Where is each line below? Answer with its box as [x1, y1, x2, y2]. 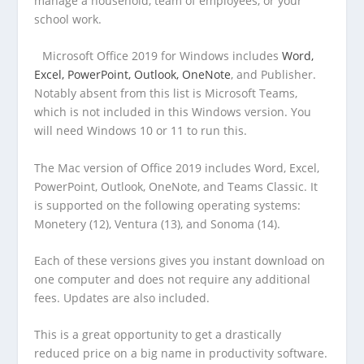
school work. [34, 11, 102, 27]
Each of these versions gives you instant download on [34, 252, 326, 268]
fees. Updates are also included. [34, 289, 210, 305]
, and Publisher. [231, 67, 317, 83]
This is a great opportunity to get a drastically [34, 327, 282, 343]
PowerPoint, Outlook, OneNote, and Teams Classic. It [34, 178, 318, 194]
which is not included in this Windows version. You [34, 104, 312, 120]
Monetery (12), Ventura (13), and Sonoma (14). [34, 215, 284, 232]
